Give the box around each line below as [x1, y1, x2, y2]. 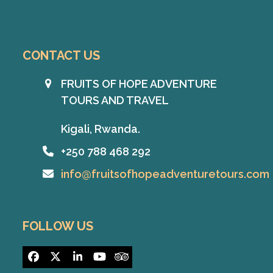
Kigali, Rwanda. [60, 122, 140, 135]
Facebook [32, 255, 87, 268]
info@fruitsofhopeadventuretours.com [60, 167, 269, 180]
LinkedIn [76, 255, 121, 268]
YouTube [98, 255, 147, 268]
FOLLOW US [23, 218, 94, 233]
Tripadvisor [120, 255, 182, 268]
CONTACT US [23, 48, 101, 63]
